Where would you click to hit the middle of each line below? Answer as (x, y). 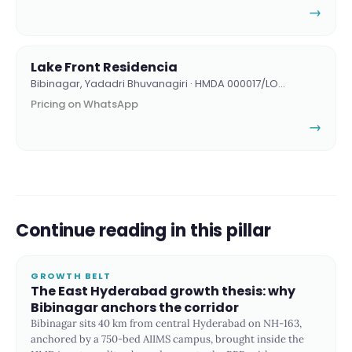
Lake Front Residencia (104, 67)
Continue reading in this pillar (143, 231)
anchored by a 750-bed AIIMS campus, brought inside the (167, 339)
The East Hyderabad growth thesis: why (163, 291)
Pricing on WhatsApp (84, 104)
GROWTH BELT (71, 276)
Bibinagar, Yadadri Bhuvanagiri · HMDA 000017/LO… (158, 84)
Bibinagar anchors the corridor (135, 308)
